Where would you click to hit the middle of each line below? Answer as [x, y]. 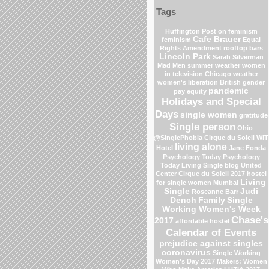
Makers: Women [242, 261]
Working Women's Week [211, 209]
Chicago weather [231, 74]
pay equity [190, 91]
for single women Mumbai [197, 182]
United [251, 165]
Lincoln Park [185, 56]
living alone [201, 147]
